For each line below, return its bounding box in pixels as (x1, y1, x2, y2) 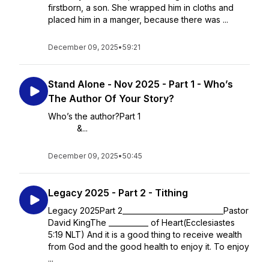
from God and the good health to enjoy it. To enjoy (48, 241, 249, 252)
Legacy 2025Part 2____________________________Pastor (48, 205, 249, 216)
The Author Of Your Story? (48, 92, 174, 104)
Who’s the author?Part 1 (48, 111, 249, 121)
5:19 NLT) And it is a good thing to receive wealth (48, 229, 242, 240)
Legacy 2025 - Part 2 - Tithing (48, 187, 188, 199)
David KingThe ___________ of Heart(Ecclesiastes (48, 217, 235, 228)
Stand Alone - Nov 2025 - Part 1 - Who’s (48, 78, 233, 90)
